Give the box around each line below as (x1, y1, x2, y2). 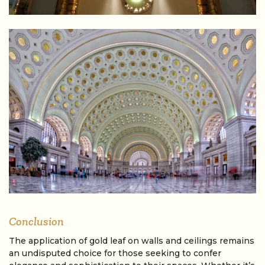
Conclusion (9, 214, 64, 229)
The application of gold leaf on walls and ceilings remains (9, 235, 254, 247)
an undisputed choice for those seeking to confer (9, 248, 221, 259)
